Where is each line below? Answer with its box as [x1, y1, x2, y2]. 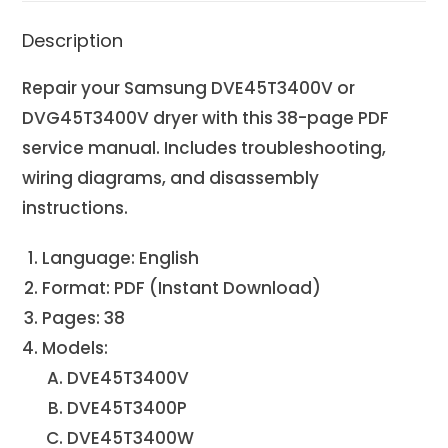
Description [22, 27, 124, 53]
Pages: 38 [42, 305, 126, 330]
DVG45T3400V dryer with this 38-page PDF [22, 105, 390, 130]
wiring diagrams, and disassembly [22, 165, 320, 190]
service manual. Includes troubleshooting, [22, 135, 387, 160]
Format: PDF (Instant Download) [42, 275, 322, 300]
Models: [42, 335, 109, 360]
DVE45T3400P [67, 395, 188, 420]
